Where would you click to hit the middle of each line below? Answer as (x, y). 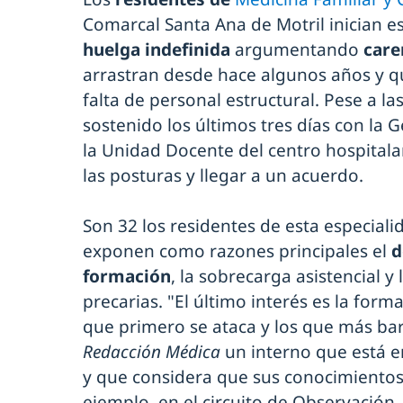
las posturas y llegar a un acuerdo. (225, 175)
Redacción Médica (152, 351)
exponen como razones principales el (237, 251)
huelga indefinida (159, 49)
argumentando (299, 49)
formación (127, 276)
